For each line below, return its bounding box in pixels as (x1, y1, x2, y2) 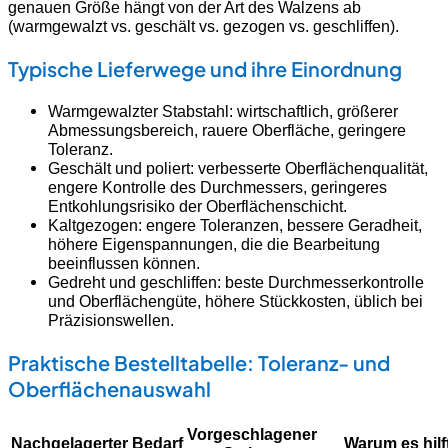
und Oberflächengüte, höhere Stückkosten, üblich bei (48, 291, 423, 310)
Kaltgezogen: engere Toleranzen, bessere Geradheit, (48, 215, 422, 234)
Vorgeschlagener (187, 424, 317, 443)
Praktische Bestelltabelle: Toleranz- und (8, 349, 390, 375)
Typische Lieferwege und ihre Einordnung (8, 55, 402, 81)
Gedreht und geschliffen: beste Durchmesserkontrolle (48, 272, 424, 291)
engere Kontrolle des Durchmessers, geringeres (48, 177, 387, 196)
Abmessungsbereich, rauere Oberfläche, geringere (48, 120, 406, 139)
